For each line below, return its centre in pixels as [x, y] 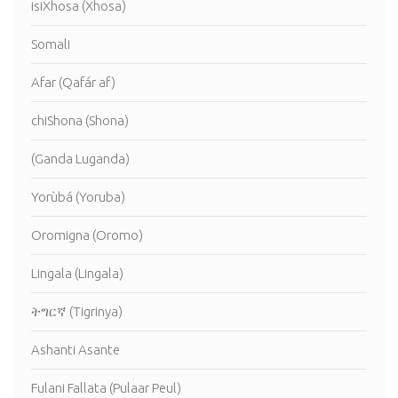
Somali [51, 44]
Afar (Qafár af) [73, 82]
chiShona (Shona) [80, 120]
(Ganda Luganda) [80, 159]
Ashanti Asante [76, 350]
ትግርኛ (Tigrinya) [77, 311]
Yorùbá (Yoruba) [78, 197]
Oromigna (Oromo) [87, 235]
